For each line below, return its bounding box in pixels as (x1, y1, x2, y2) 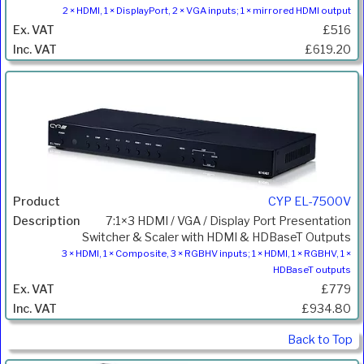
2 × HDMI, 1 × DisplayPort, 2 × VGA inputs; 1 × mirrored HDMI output (63, 4, 351, 16)
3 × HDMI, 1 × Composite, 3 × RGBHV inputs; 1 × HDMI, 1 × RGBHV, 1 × (62, 247, 351, 259)
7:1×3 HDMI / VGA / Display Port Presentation (106, 213, 351, 228)
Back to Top (288, 331, 353, 347)
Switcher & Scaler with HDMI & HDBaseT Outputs (82, 229, 351, 245)
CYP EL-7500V (268, 193, 351, 209)
